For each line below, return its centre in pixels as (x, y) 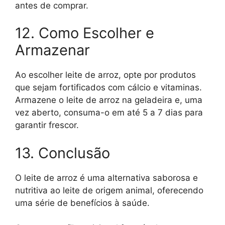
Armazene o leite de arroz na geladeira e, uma (109, 100)
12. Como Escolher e (85, 33)
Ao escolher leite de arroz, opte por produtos (105, 75)
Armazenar (52, 50)
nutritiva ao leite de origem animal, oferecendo (109, 190)
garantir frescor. (47, 125)
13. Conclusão (63, 153)
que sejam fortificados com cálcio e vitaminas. (108, 88)
